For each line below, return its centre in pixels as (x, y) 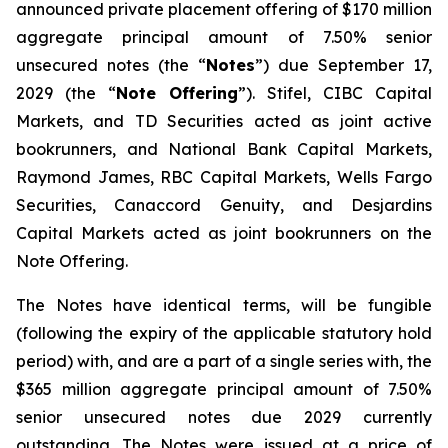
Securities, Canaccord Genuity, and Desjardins (224, 205)
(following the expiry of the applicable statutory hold (224, 333)
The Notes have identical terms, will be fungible (224, 305)
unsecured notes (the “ (111, 65)
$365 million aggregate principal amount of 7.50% (224, 389)
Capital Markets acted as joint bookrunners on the (224, 233)
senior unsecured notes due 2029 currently (224, 417)
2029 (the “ (66, 93)
